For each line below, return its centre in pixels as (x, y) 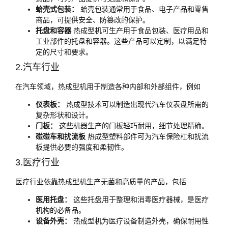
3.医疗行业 (37, 162)
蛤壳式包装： (57, 9)
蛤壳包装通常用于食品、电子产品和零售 (144, 9)
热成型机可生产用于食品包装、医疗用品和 (140, 30)
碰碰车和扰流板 (61, 136)
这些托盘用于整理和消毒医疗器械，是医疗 (140, 200)
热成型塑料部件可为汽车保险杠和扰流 (147, 136)
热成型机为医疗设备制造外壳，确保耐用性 (140, 221)
